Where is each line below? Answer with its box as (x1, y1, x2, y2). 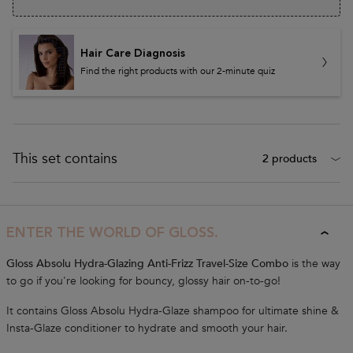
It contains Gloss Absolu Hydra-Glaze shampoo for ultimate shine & (6, 303, 339, 318)
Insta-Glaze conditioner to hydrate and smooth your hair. (6, 320, 288, 336)
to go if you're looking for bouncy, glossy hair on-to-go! (6, 273, 281, 288)
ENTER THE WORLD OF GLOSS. (6, 225, 218, 240)
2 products (262, 151, 317, 167)
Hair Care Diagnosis (80, 47, 185, 59)
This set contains (13, 148, 117, 169)
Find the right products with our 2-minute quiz (80, 64, 275, 77)
